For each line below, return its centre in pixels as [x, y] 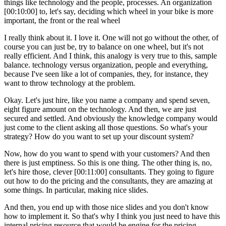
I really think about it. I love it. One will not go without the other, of [111, 37]
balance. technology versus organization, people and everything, [106, 65]
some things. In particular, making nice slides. [76, 190]
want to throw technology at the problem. [70, 83]
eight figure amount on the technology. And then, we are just [100, 109]
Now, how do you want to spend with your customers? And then [107, 153]
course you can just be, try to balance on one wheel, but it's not [104, 46]
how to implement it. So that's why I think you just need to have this [112, 216]
